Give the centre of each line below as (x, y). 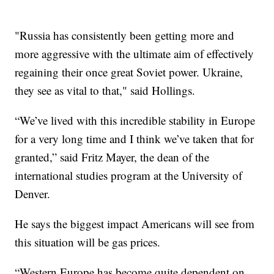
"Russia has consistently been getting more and (125, 35)
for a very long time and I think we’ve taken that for (135, 139)
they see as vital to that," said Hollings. (105, 91)
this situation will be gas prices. (88, 242)
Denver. (33, 194)
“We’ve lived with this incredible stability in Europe (135, 120)
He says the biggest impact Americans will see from (135, 224)
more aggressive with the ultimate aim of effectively (135, 54)
